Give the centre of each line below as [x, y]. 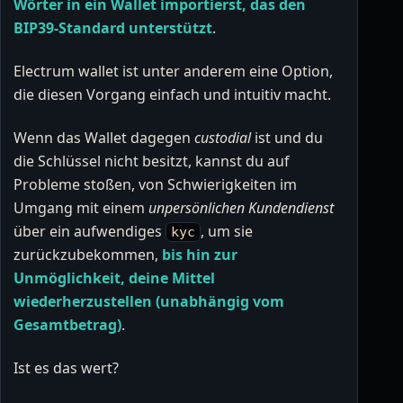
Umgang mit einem [81, 208]
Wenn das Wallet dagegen [104, 138]
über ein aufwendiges [90, 232]
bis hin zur [200, 255]
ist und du [287, 138]
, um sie [227, 232]
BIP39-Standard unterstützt [113, 28]
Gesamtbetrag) [67, 325]
